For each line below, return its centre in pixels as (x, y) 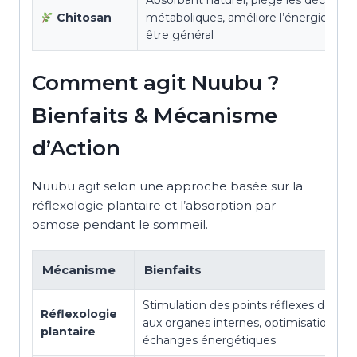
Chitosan (84, 18)
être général (180, 35)
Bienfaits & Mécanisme (155, 116)
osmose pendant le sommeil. (120, 225)
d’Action (76, 149)
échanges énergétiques (209, 341)
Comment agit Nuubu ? (156, 83)
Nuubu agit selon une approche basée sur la (167, 186)
